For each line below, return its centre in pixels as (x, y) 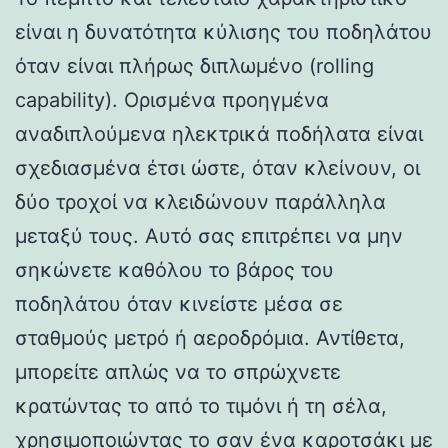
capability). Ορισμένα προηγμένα (172, 99)
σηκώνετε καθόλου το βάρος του (174, 269)
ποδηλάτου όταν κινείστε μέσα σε (179, 303)
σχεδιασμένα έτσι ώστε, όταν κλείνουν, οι (217, 167)
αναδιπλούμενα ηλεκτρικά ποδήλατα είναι (219, 133)
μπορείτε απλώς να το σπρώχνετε (178, 371)
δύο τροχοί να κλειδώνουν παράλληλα (200, 201)
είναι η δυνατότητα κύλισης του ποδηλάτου (223, 31)
